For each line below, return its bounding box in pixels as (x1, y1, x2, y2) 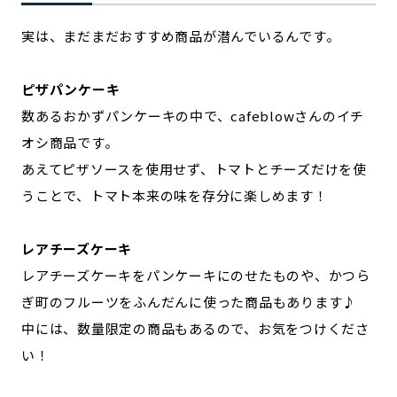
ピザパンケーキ (21, 80, 121, 98)
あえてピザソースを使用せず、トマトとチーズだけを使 (21, 160, 367, 178)
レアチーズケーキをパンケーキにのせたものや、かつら (21, 266, 370, 284)
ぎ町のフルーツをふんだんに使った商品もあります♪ (21, 292, 356, 311)
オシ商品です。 (21, 133, 119, 152)
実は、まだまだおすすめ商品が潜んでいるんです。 (21, 27, 340, 45)
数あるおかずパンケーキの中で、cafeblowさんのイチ (21, 106, 364, 125)
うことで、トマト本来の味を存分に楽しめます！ (21, 186, 328, 205)
